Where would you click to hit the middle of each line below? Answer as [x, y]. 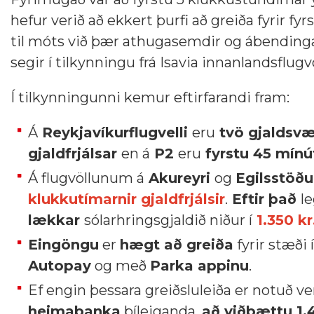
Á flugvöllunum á [86, 178]
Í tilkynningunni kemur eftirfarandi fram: [150, 97]
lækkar [56, 220]
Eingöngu [63, 245]
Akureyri [179, 178]
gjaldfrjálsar [75, 153]
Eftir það [264, 199]
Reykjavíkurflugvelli [115, 132]
